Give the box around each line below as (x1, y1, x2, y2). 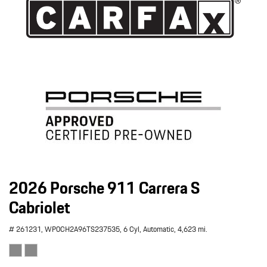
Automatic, (143, 223, 176, 235)
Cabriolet (9, 194, 70, 221)
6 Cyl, (123, 223, 141, 235)
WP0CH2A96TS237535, (45, 223, 122, 235)
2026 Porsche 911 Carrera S (9, 175, 200, 201)
